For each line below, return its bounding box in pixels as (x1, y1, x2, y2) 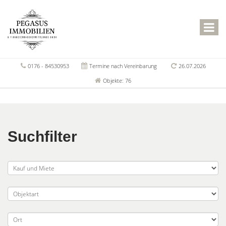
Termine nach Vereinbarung (88, 62, 157, 70)
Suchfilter (8, 128, 77, 145)
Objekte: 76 (101, 77, 131, 84)
